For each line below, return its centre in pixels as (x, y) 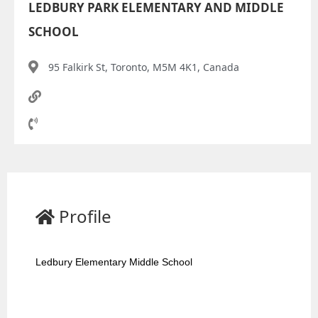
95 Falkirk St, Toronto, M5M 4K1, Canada (143, 67)
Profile (85, 216)
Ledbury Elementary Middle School (114, 262)
